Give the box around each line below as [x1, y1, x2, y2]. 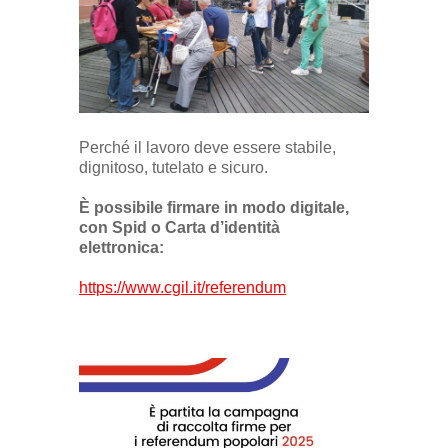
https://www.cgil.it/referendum [79, 279, 286, 297]
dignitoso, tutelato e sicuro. [79, 159, 268, 177]
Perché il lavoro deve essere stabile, [79, 139, 336, 157]
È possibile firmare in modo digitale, [79, 199, 349, 217]
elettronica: [79, 239, 168, 257]
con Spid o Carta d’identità [79, 219, 280, 237]
